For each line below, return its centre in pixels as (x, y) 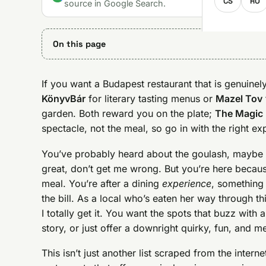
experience (187, 183)
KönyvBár (64, 99)
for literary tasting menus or (151, 99)
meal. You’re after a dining (102, 183)
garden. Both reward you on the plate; (129, 114)
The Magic (239, 114)
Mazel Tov (239, 99)
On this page (79, 44)
